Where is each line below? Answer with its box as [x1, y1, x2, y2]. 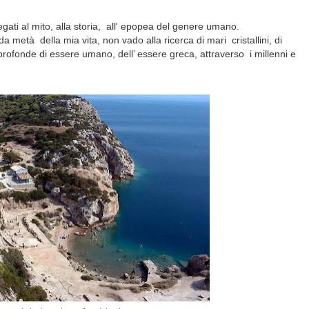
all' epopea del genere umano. [106, 21, 239, 32]
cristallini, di [232, 34, 282, 46]
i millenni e [250, 48, 296, 59]
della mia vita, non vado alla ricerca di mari [40, 34, 226, 46]
